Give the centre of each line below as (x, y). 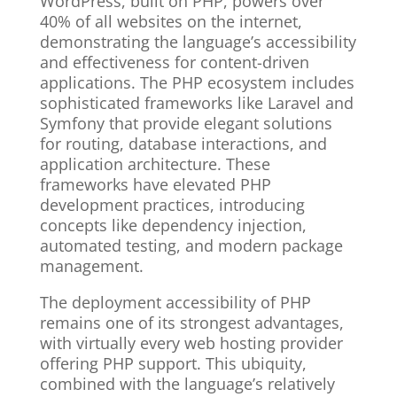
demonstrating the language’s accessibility (198, 42)
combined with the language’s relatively (187, 384)
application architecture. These (155, 164)
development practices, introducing (172, 205)
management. (91, 266)
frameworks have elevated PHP (155, 185)
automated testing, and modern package (191, 246)
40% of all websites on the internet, (171, 22)
